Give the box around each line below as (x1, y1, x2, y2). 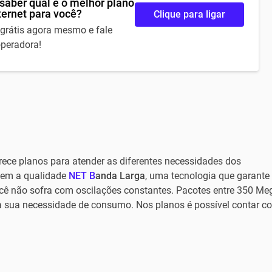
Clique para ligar (153, 8, 225, 20)
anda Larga (95, 170, 145, 182)
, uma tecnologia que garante (144, 170, 270, 182)
